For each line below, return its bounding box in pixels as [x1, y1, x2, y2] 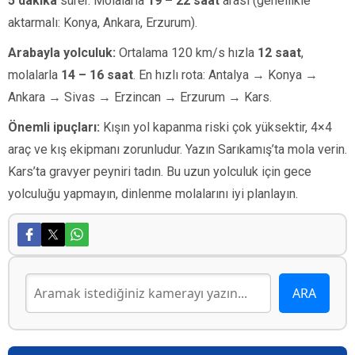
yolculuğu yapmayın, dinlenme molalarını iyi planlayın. [8, 186, 298, 201]
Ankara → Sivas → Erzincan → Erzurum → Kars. [8, 90, 272, 105]
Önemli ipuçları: [8, 120, 100, 135]
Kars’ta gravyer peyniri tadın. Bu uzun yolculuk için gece [8, 164, 311, 179]
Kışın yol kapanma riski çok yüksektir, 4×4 [100, 120, 332, 135]
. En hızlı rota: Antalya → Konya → [133, 67, 318, 82]
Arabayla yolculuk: [8, 45, 116, 60]
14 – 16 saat [61, 67, 133, 82]
